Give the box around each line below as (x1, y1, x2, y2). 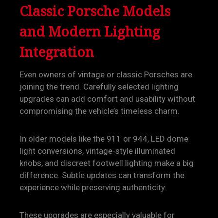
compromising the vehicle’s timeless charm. (19, 106, 180, 116)
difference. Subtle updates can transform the (19, 170, 184, 180)
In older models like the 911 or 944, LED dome (19, 134, 188, 144)
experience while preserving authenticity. (19, 182, 166, 192)
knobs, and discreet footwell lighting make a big (19, 158, 194, 168)
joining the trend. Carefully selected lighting (19, 82, 179, 91)
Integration (19, 41, 94, 62)
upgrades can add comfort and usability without (19, 94, 195, 104)
